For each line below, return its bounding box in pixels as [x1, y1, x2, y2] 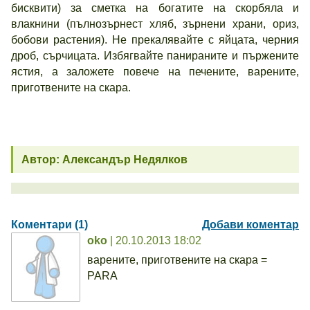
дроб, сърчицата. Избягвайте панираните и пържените [11, 50, 299, 62]
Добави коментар [202, 219, 299, 230]
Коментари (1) [11, 219, 88, 230]
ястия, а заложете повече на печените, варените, [11, 66, 299, 77]
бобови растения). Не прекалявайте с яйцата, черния [11, 34, 299, 46]
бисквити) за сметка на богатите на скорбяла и [11, 2, 299, 14]
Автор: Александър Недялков [21, 154, 188, 165]
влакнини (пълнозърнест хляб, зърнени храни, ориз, [11, 18, 299, 30]
